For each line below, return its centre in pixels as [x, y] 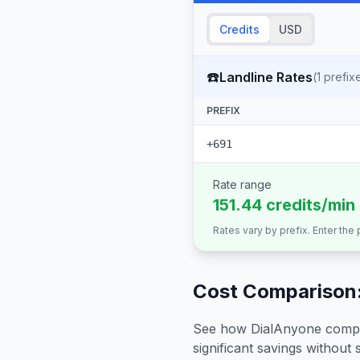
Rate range [242, 184]
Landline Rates [266, 77]
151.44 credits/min [284, 205]
